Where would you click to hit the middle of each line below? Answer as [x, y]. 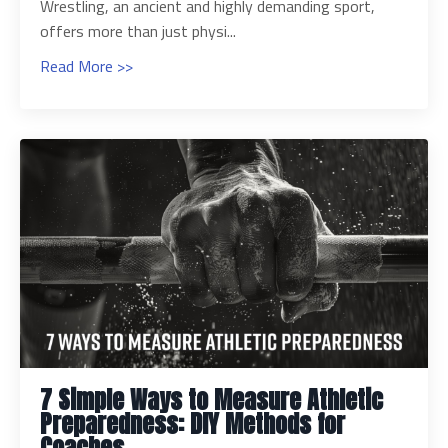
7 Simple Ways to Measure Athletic [211, 400]
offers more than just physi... [138, 30]
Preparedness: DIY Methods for [192, 424]
